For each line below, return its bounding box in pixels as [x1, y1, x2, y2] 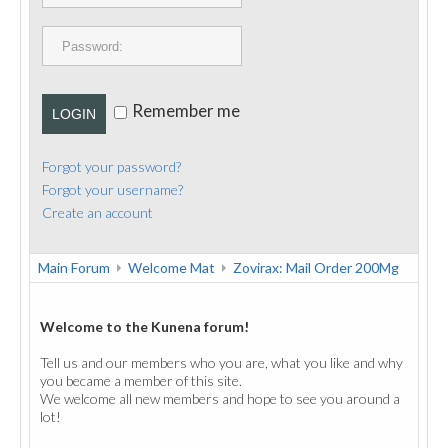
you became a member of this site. [40, 372, 242, 389]
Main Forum [38, 259, 110, 276]
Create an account [42, 204, 153, 221]
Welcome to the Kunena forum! [40, 318, 249, 335]
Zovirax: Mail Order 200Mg [233, 259, 399, 276]
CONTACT [45, 56, 117, 73]
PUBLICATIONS [45, 10, 148, 27]
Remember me [132, 100, 240, 122]
